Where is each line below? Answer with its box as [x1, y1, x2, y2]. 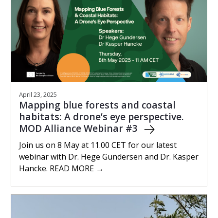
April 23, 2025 [19, 90, 57, 99]
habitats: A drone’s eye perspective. [19, 110, 184, 124]
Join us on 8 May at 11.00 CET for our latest [19, 139, 177, 150]
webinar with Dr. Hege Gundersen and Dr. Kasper [19, 151, 199, 162]
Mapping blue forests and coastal [19, 98, 176, 112]
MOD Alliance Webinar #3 [19, 122, 140, 135]
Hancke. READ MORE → [19, 163, 104, 174]
